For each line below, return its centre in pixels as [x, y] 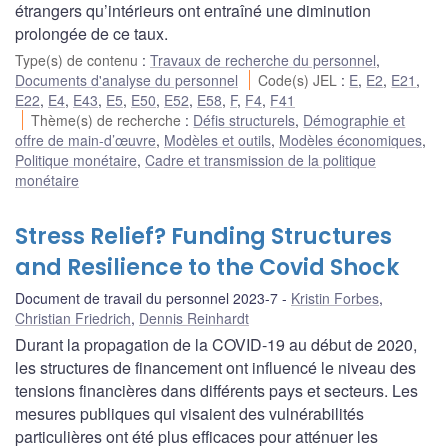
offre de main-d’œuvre [85, 139]
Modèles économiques [350, 139]
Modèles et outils [217, 139]
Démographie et [354, 119]
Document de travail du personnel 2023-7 [146, 297]
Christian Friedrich [73, 317]
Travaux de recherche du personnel [263, 59]
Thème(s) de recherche [108, 119]
